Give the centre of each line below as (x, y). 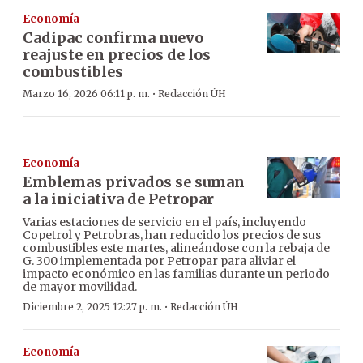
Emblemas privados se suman (134, 181)
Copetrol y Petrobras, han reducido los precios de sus (172, 235)
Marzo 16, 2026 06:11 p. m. (86, 93)
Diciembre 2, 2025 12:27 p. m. (92, 306)
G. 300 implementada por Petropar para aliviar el (159, 261)
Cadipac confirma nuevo (113, 37)
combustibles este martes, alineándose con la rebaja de (176, 248)
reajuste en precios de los (117, 54)
